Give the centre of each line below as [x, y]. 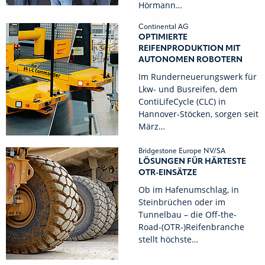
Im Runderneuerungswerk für [198, 77]
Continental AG [164, 27]
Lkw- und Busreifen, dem [188, 89]
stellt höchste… [168, 239]
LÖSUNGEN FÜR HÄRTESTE [192, 161]
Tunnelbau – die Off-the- [188, 214]
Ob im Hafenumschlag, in [189, 190]
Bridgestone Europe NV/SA [182, 151]
